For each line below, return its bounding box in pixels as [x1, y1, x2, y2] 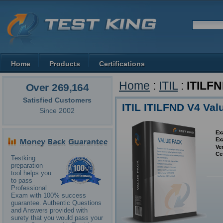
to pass [11, 177, 32, 185]
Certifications [99, 60, 145, 68]
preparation [11, 162, 43, 170]
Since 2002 [39, 107, 75, 115]
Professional [11, 184, 47, 192]
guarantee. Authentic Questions [11, 199, 102, 207]
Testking [11, 154, 35, 162]
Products [49, 60, 80, 68]
